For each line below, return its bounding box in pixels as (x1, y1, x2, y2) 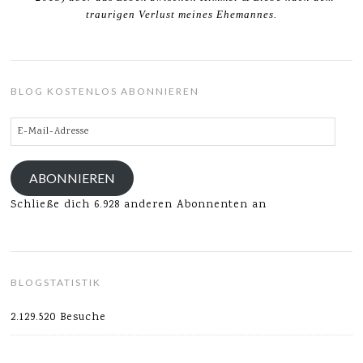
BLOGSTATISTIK (11, 275, 102, 288)
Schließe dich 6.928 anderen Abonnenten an (11, 196, 267, 213)
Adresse (10, 152, 56, 169)
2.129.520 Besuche (11, 309, 107, 326)
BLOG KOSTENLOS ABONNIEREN (11, 84, 200, 97)
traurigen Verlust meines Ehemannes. (86, 7, 277, 20)
